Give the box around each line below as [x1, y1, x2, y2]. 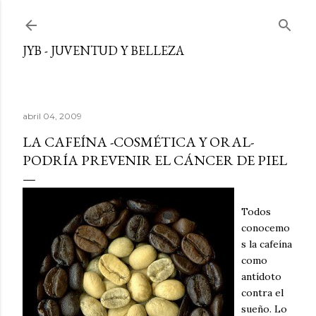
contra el [241, 286, 284, 299]
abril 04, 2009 [23, 111, 82, 121]
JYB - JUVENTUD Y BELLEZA [23, 42, 184, 59]
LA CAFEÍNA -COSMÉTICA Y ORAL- [23, 133, 254, 151]
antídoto [241, 270, 281, 283]
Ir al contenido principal [91, 8, 225, 27]
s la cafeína [241, 238, 292, 250]
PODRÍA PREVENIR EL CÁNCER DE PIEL [23, 151, 287, 169]
